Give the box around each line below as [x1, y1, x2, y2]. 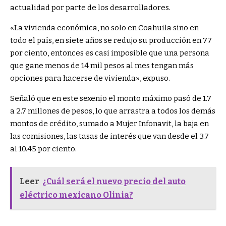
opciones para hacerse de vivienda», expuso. [10, 74, 170, 83]
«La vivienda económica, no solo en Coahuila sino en [10, 23, 199, 33]
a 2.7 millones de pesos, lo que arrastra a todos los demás [10, 106, 215, 116]
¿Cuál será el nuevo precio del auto [42, 176, 186, 186]
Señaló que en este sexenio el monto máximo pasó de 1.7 [10, 94, 211, 103]
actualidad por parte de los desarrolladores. [10, 3, 171, 13]
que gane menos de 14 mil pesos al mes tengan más [10, 61, 194, 71]
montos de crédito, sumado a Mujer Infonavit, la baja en [10, 119, 209, 129]
